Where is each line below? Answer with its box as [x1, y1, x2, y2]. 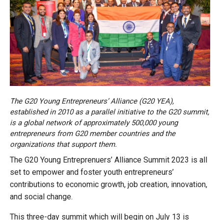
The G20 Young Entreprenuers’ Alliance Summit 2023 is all [10, 155, 207, 165]
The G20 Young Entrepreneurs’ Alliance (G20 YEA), [10, 97, 174, 106]
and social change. [10, 192, 73, 202]
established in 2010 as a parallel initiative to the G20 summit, [10, 108, 209, 117]
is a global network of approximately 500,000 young [10, 118, 178, 128]
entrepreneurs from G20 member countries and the [10, 129, 175, 138]
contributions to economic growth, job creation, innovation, [10, 180, 207, 190]
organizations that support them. [10, 140, 117, 149]
